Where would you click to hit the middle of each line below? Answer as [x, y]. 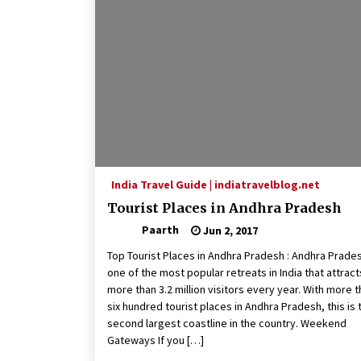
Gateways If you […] [156, 340]
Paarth [160, 230]
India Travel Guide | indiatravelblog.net [216, 185]
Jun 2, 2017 [229, 230]
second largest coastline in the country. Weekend [227, 324]
